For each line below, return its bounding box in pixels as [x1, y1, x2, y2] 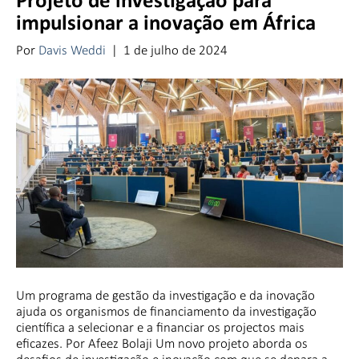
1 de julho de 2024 [123, 41, 228, 58]
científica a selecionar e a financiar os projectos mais [16, 319, 305, 337]
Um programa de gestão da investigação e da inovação [16, 287, 315, 305]
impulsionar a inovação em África [16, 13, 316, 35]
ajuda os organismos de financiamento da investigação [16, 303, 317, 321]
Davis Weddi [38, 41, 106, 58]
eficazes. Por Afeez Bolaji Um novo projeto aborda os [16, 335, 308, 353]
